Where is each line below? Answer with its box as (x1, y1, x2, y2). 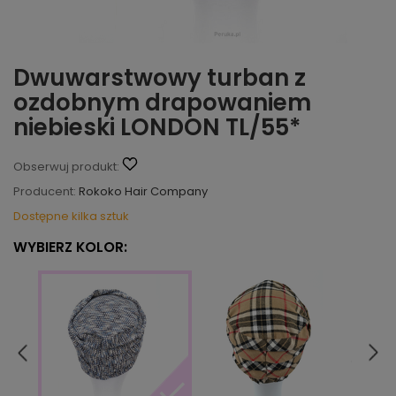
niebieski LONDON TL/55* (13, 111, 301, 143)
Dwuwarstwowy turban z (13, 62, 306, 94)
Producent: (13, 183, 76, 200)
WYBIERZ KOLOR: (13, 238, 127, 256)
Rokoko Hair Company (79, 183, 208, 200)
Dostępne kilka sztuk (13, 208, 129, 225)
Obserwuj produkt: (13, 158, 119, 175)
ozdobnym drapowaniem (13, 87, 311, 118)
